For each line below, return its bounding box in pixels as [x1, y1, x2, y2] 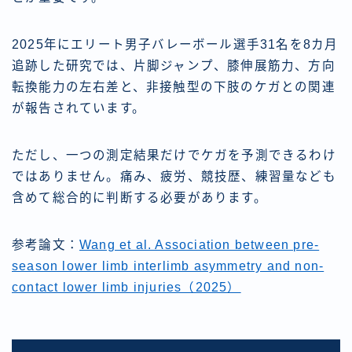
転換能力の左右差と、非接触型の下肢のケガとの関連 [12, 79, 335, 93]
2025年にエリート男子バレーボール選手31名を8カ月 [12, 37, 339, 51]
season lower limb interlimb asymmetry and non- [12, 258, 324, 273]
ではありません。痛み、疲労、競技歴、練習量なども [12, 169, 336, 183]
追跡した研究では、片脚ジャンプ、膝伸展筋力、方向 [12, 58, 335, 72]
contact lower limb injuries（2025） [12, 280, 241, 294]
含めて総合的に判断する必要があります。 [12, 190, 267, 204]
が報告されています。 [12, 101, 145, 115]
